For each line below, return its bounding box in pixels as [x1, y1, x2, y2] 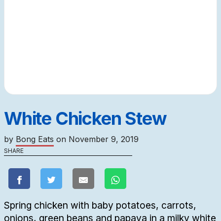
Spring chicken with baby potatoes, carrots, [4, 199, 196, 212]
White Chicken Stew [4, 108, 167, 129]
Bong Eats [16, 134, 54, 144]
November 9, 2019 [69, 134, 139, 144]
